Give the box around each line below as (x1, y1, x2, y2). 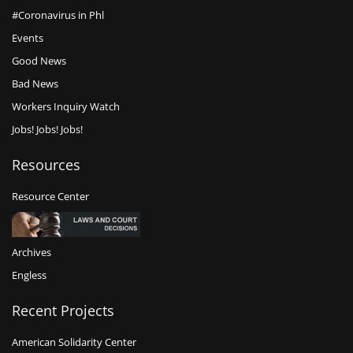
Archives (12, 245, 51, 260)
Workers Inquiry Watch (12, 99, 120, 114)
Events (12, 31, 43, 46)
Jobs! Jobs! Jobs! (12, 122, 83, 137)
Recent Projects (12, 301, 114, 321)
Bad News (12, 76, 58, 91)
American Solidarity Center (12, 335, 136, 350)
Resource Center (12, 189, 89, 204)
